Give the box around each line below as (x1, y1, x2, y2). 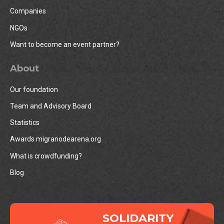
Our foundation (10, 85, 58, 93)
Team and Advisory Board (10, 102, 91, 110)
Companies (10, 7, 46, 15)
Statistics (10, 118, 39, 127)
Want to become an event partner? (10, 40, 119, 48)
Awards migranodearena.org (10, 135, 101, 143)
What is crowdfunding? (10, 151, 82, 160)
